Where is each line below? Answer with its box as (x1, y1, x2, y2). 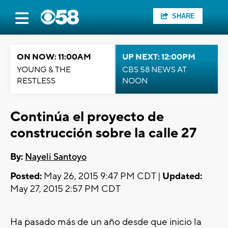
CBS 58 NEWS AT (122, 65, 187, 75)
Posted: (10, 170, 42, 183)
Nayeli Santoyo (25, 151, 87, 163)
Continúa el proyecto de (10, 108, 164, 126)
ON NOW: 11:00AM (17, 52, 91, 62)
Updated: (162, 170, 202, 183)
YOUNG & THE (17, 65, 71, 75)
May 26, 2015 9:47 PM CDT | (42, 170, 162, 183)
